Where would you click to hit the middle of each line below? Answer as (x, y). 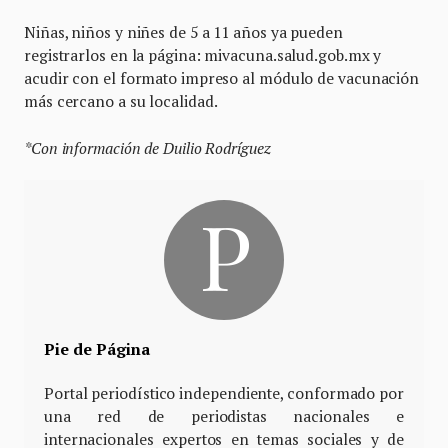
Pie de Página (97, 349)
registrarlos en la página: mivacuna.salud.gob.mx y (203, 55)
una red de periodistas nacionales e (224, 416)
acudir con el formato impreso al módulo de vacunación (222, 78)
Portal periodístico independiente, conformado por (224, 393)
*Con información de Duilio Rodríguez (147, 148)
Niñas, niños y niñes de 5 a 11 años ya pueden (183, 32)
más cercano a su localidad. (121, 101)
